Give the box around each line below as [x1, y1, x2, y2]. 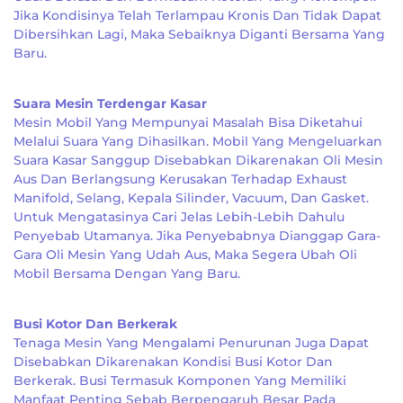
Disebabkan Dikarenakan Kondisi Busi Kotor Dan [13, 354, 333, 370]
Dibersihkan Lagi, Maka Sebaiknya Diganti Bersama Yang [13, 26, 385, 42]
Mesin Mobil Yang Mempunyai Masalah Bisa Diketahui [13, 114, 363, 130]
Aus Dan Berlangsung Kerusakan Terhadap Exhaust [13, 171, 347, 187]
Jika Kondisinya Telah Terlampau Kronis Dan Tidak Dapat [13, 7, 381, 23]
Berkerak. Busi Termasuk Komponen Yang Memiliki [13, 372, 346, 389]
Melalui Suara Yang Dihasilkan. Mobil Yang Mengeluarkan [13, 133, 382, 149]
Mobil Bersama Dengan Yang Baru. [13, 265, 240, 282]
